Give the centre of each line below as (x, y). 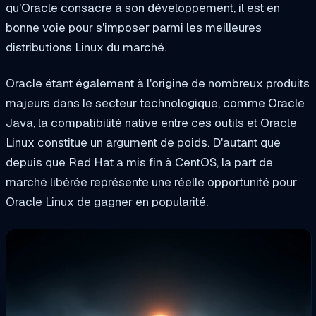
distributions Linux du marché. (87, 47)
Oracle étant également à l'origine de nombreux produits (158, 84)
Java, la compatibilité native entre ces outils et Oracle (151, 123)
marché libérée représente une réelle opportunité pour (151, 182)
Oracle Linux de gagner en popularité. (107, 202)
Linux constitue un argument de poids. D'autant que (143, 143)
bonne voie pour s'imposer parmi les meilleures (134, 27)
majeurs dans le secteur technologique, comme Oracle (155, 103)
